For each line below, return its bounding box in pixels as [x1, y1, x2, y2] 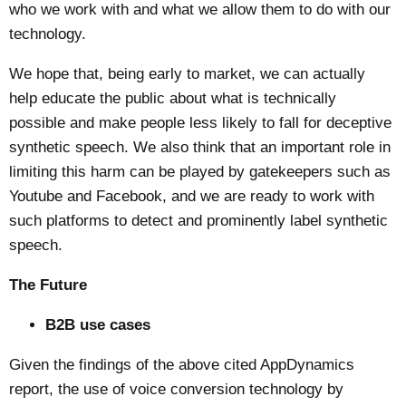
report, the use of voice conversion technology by [9, 380, 344, 398]
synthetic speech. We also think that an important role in [9, 139, 391, 157]
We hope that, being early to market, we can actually [9, 65, 366, 83]
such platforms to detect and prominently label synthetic [9, 212, 389, 230]
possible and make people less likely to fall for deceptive [9, 114, 392, 132]
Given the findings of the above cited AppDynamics [9, 355, 355, 373]
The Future [9, 276, 88, 295]
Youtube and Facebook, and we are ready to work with [9, 188, 375, 206]
